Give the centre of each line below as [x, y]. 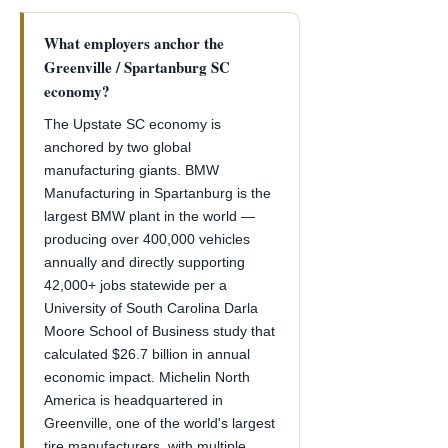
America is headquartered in [133, 400]
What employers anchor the [134, 43]
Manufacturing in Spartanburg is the [157, 193]
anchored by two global [117, 147]
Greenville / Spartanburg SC [137, 67]
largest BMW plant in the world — [149, 216]
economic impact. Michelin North [147, 377]
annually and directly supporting [144, 262]
